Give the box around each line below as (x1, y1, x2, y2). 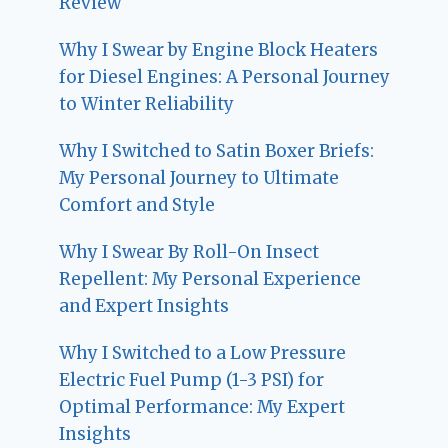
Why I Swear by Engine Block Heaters (59, 39, 379, 62)
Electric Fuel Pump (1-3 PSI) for (59, 369, 325, 392)
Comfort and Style (59, 194, 216, 217)
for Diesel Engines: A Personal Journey (59, 66, 391, 89)
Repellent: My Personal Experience (59, 268, 362, 291)
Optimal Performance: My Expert (59, 396, 346, 419)
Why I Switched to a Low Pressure (59, 342, 347, 365)
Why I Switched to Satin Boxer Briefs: (59, 140, 375, 163)
